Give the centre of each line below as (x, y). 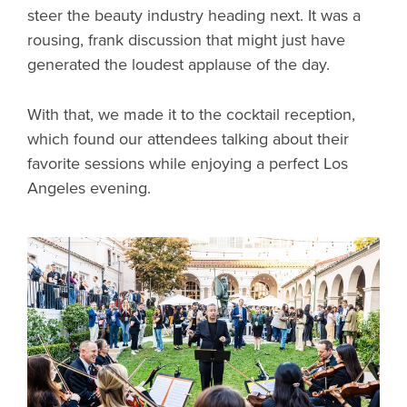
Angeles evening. (89, 189)
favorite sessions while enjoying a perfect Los (188, 164)
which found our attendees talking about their (188, 139)
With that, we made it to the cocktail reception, (191, 115)
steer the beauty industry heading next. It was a (194, 16)
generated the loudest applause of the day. (179, 65)
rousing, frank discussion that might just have (186, 40)
